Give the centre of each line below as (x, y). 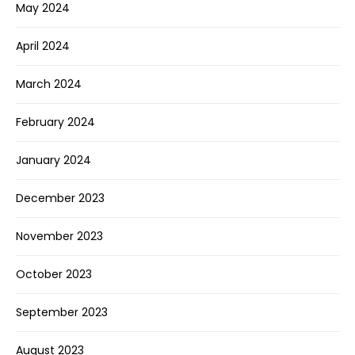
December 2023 (60, 198)
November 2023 (59, 237)
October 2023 (54, 275)
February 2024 (55, 122)
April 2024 (43, 46)
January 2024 (53, 160)
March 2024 (49, 84)
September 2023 (62, 313)
